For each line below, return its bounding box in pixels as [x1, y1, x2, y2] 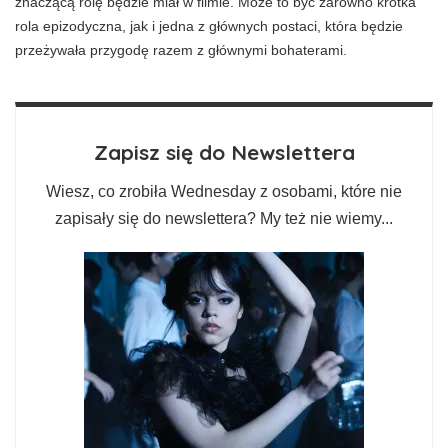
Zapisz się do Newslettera [93, 138, 355, 165]
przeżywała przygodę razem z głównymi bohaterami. [15, 41, 347, 58]
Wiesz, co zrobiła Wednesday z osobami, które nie [46, 182, 402, 200]
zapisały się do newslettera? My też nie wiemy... [55, 209, 393, 227]
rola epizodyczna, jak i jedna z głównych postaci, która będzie [15, 17, 403, 34]
